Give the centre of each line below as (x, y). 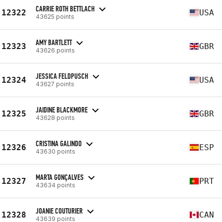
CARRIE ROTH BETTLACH (65, 8)
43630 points (55, 151)
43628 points (55, 117)
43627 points (55, 84)
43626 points (55, 50)
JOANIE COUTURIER (59, 211)
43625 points (55, 16)
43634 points (55, 185)
